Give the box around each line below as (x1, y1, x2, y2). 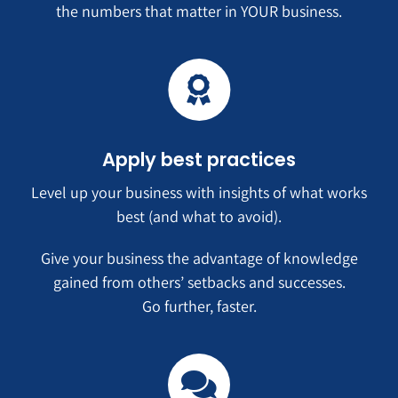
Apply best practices (102, 147, 296, 173)
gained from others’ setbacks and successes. (52, 272, 346, 293)
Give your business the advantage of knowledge (40, 248, 358, 269)
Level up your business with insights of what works (31, 182, 367, 203)
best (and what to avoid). (116, 206, 282, 227)
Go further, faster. (141, 296, 257, 317)
